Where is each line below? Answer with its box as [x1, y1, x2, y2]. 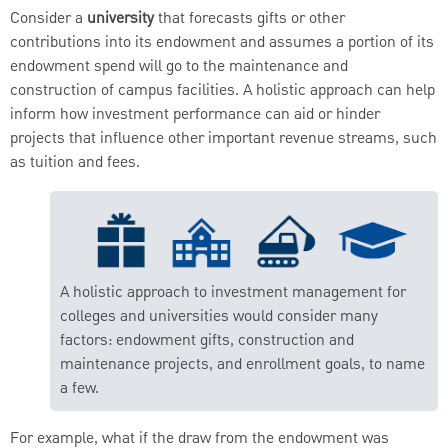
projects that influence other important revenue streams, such [10, 126, 437, 151]
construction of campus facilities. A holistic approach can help [10, 78, 435, 103]
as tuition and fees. [10, 150, 140, 175]
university [87, 6, 158, 31]
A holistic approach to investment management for [60, 281, 406, 306]
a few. [60, 377, 99, 402]
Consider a [10, 6, 87, 31]
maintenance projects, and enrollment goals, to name [60, 353, 425, 378]
